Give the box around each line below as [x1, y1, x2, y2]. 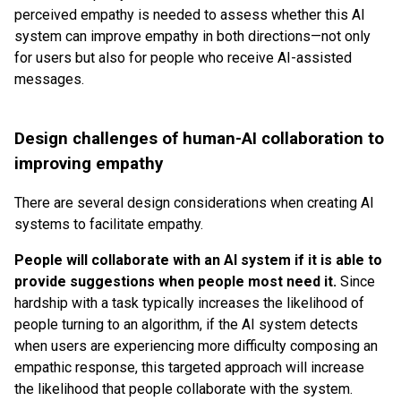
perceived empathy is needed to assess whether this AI [14, 5, 365, 23]
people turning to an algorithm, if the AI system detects [14, 316, 358, 334]
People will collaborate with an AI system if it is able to [14, 252, 382, 269]
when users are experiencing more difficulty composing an [14, 337, 378, 355]
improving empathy [14, 153, 163, 174]
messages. [14, 70, 84, 88]
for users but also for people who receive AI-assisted [14, 48, 352, 66]
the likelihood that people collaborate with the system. [14, 380, 353, 398]
